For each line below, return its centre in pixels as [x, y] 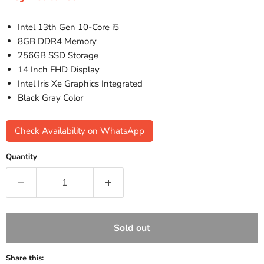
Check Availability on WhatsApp [80, 131]
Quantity [22, 156]
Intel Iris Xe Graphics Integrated [80, 83]
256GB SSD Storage [58, 55]
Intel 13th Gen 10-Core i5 [68, 27]
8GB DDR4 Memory [57, 41]
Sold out [132, 228]
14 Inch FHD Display [59, 69]
